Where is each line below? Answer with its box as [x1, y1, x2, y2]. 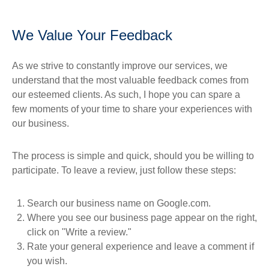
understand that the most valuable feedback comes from [12, 75, 249, 85]
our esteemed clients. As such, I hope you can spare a [12, 89, 240, 100]
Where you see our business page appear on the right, [27, 213, 257, 223]
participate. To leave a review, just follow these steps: [12, 165, 236, 175]
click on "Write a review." [27, 227, 131, 237]
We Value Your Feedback [12, 27, 172, 43]
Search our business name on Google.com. [27, 198, 211, 208]
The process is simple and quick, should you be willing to [12, 151, 254, 161]
